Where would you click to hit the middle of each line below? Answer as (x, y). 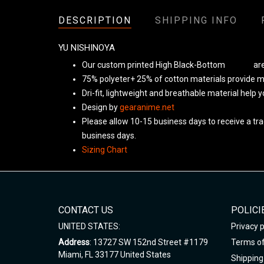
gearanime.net (147, 107)
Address (74, 242)
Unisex (239, 65)
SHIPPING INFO (196, 20)
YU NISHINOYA (87, 48)
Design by (101, 107)
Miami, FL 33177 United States (115, 255)
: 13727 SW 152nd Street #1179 (149, 242)
